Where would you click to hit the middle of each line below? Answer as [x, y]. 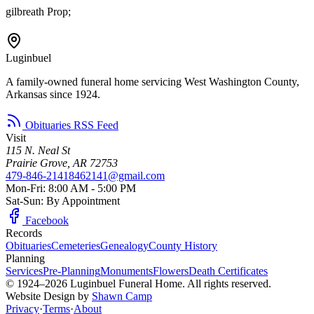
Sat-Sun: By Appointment [63, 200]
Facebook [46, 220]
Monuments [127, 271]
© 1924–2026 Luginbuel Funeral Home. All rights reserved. [138, 283]
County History [183, 245]
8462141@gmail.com [117, 175]
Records [24, 233]
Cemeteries [76, 245]
